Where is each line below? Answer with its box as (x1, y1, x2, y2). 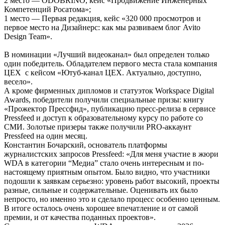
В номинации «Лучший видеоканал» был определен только (4, 50, 209, 59)
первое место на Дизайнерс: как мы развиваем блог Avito (4, 23, 200, 32)
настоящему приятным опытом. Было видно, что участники (4, 167, 210, 176)
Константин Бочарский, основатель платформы (4, 140, 167, 149)
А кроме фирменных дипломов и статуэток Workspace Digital (4, 86, 214, 95)
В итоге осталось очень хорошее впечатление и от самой (4, 203, 198, 212)
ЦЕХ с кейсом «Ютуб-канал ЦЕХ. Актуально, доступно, (4, 68, 201, 77)
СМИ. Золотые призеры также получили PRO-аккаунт (4, 122, 191, 131)
